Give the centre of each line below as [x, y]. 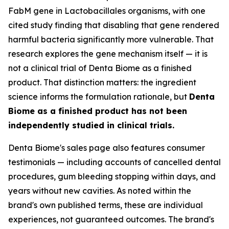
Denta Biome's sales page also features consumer [107, 148]
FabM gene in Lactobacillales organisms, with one [107, 11]
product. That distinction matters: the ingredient [102, 82]
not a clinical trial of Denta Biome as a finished [100, 68]
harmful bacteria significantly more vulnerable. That [111, 39]
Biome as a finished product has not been [98, 111]
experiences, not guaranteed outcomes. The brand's [111, 219]
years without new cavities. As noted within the [100, 191]
